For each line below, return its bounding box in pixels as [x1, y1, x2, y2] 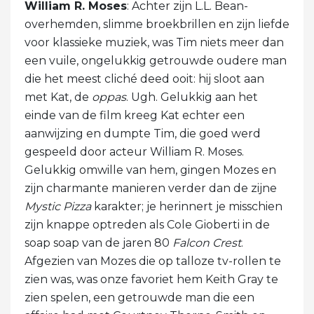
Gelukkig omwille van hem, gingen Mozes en [25, 163, 276, 177]
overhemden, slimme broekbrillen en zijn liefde [25, 18, 289, 32]
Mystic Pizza [25, 200, 91, 214]
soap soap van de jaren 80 [25, 236, 172, 250]
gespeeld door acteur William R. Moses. [25, 145, 244, 159]
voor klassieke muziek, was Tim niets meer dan [25, 36, 284, 50]
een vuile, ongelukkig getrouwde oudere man [25, 54, 287, 68]
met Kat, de [25, 90, 92, 104]
